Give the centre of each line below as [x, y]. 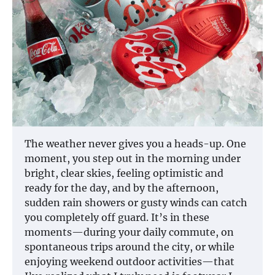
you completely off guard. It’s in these [117, 217]
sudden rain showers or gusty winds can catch [136, 202]
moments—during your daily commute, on [129, 232]
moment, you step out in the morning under [133, 158]
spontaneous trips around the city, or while [130, 246]
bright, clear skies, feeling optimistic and [124, 173]
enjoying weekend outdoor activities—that [130, 261]
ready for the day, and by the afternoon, [122, 188]
